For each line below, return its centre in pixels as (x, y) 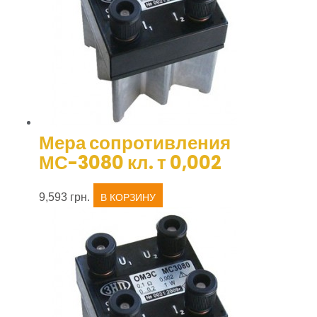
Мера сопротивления (135, 143)
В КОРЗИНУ (128, 197)
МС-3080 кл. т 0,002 (130, 162)
